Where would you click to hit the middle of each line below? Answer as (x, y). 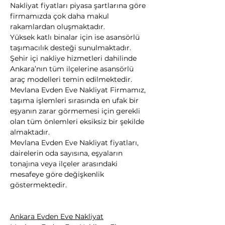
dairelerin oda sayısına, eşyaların (67, 153)
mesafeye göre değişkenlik (58, 174)
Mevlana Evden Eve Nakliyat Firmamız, (79, 90)
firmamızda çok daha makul (61, 16)
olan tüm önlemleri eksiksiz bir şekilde (78, 122)
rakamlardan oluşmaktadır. (58, 27)
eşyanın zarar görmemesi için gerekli (76, 111)
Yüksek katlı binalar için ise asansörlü (76, 37)
